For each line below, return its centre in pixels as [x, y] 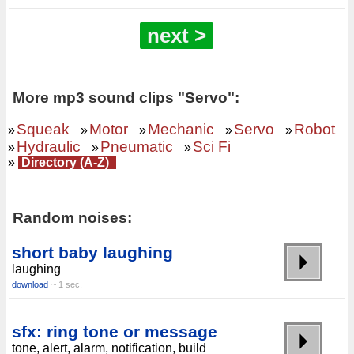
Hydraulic [49, 147]
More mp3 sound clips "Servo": [126, 98]
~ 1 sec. [67, 284]
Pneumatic [137, 147]
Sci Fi [212, 147]
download [30, 284]
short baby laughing [92, 252]
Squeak [43, 129]
